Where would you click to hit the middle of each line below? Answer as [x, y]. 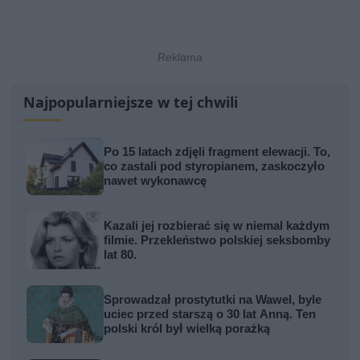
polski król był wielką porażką [187, 328]
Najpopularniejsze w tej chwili [131, 102]
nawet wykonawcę [155, 180]
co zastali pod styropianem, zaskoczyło [215, 166]
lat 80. [121, 254]
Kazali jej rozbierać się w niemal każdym [217, 225]
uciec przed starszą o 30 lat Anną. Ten [210, 314]
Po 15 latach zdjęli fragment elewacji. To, [217, 151]
